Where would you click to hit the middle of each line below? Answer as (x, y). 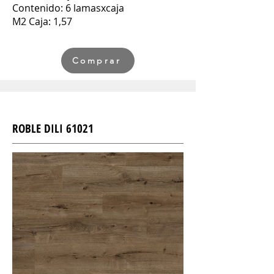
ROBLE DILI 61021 (53, 128)
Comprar (97, 61)
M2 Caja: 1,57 (42, 21)
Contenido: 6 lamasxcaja (68, 8)
